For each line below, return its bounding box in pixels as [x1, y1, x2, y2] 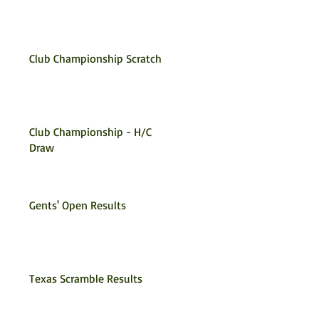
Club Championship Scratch [29, 51, 162, 66]
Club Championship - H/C [29, 125, 152, 139]
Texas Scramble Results [29, 271, 142, 286]
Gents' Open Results [29, 198, 126, 212]
